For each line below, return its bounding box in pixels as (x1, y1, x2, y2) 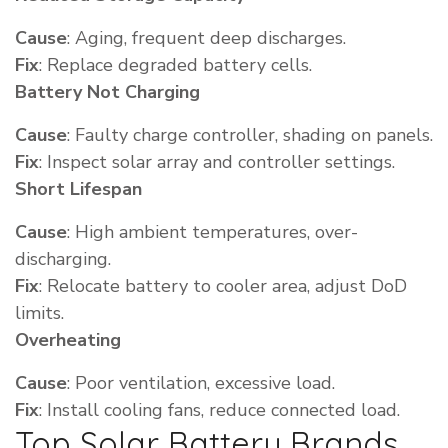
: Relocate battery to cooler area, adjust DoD (39, 274, 407, 299)
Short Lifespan (15, 177, 142, 202)
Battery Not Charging (15, 80, 200, 105)
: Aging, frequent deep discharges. (67, 26, 346, 51)
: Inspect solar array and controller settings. (39, 150, 395, 175)
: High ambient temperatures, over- (67, 220, 358, 245)
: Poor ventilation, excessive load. (67, 371, 335, 396)
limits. (15, 301, 64, 326)
